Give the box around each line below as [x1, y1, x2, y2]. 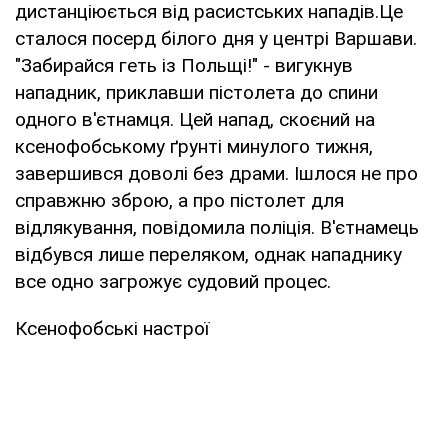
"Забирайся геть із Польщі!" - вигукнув [15, 53, 353, 77]
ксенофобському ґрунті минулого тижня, [15, 134, 373, 158]
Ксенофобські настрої [15, 316, 209, 340]
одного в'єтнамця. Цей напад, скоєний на [15, 107, 375, 131]
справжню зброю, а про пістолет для [15, 188, 344, 212]
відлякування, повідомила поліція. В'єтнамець [15, 215, 419, 239]
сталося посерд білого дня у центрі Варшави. [15, 26, 417, 50]
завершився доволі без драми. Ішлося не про [15, 161, 418, 185]
